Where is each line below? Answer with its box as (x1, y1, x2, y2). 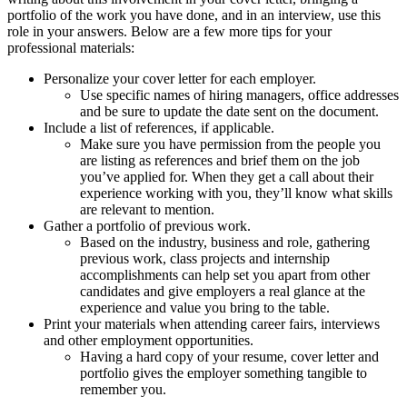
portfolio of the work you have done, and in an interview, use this (7, 6, 381, 23)
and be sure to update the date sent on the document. (80, 103, 382, 119)
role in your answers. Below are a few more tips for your (7, 23, 332, 39)
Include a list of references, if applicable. (44, 119, 274, 135)
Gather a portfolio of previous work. (44, 217, 251, 233)
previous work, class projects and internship (80, 250, 330, 266)
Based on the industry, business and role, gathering (80, 233, 370, 250)
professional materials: (7, 39, 134, 55)
